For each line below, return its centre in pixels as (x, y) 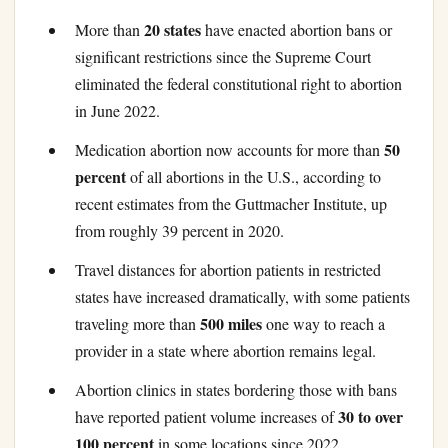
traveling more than (137, 324)
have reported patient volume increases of (206, 417)
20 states (172, 30)
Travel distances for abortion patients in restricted (228, 270)
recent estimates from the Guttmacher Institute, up (231, 204)
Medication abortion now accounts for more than (229, 150)
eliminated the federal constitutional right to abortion (238, 84)
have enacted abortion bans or (296, 30)
